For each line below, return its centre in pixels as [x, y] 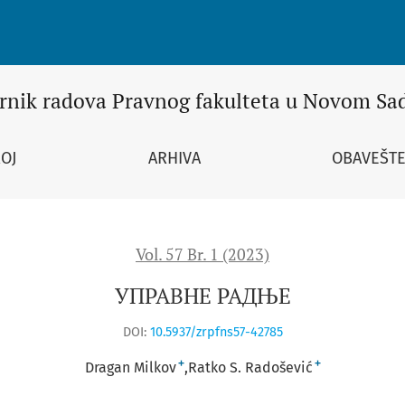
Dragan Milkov [130, 367]
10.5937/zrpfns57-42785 [216, 332]
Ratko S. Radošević [250, 367]
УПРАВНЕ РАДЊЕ [202, 296]
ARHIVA [174, 158]
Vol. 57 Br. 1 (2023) [202, 254]
